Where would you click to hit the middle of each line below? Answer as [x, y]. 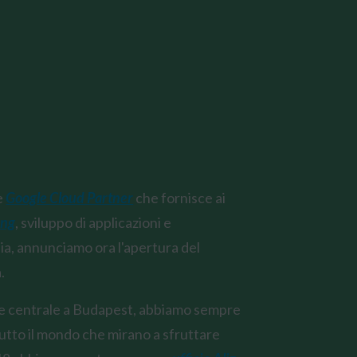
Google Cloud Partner [70, 198]
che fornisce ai [180, 198]
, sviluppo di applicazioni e [94, 222]
